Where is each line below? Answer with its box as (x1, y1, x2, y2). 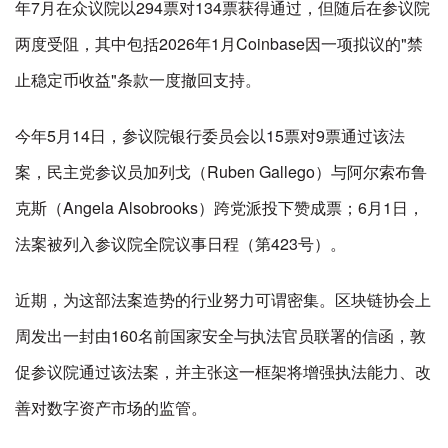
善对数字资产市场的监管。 (15, 396, 207, 419)
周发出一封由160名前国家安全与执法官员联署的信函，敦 (15, 324, 426, 347)
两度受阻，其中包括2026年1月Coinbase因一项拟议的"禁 (15, 32, 423, 55)
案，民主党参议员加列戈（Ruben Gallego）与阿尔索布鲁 (15, 160, 427, 183)
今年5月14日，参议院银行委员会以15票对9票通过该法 (15, 124, 405, 147)
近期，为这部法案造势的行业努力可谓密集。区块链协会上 (15, 288, 431, 311)
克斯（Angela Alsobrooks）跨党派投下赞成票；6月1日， (15, 196, 424, 219)
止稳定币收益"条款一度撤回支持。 (15, 68, 261, 91)
